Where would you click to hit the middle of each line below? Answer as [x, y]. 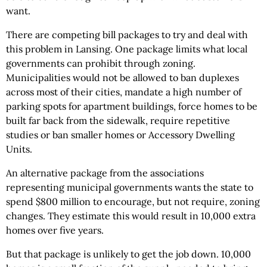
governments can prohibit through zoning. [101, 63]
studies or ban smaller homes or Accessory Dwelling [120, 135]
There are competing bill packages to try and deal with [127, 35]
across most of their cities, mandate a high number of [124, 92]
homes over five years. [55, 230]
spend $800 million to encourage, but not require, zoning [133, 202]
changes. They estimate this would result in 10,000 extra [131, 216]
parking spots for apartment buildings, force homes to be [132, 106]
